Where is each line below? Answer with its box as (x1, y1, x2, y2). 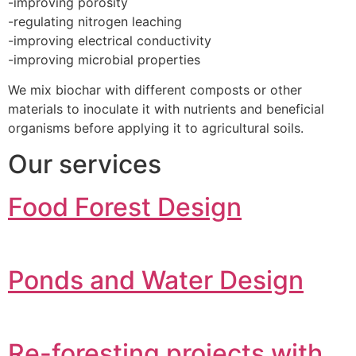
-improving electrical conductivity (8, 32, 211, 48)
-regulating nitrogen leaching (8, 13, 182, 29)
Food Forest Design (8, 191, 242, 222)
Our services (8, 148, 161, 180)
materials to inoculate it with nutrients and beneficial (8, 101, 324, 118)
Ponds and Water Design (8, 264, 304, 296)
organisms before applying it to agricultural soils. (8, 120, 304, 137)
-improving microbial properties (8, 51, 200, 68)
